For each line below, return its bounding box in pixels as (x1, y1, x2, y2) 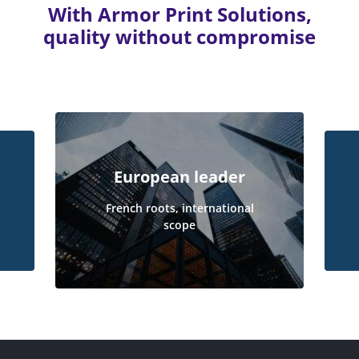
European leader (114, 166, 245, 188)
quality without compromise (43, 23, 316, 50)
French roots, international (105, 200, 254, 216)
